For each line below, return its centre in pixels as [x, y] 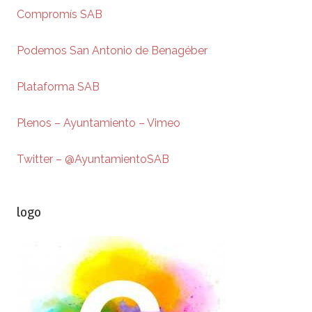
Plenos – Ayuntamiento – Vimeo [99, 123]
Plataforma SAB [58, 86]
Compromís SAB [60, 14]
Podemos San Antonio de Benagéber [112, 50]
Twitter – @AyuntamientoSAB [93, 159]
